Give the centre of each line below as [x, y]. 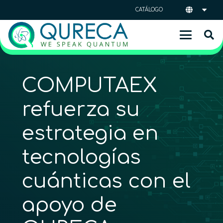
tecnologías [81, 157]
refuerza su [81, 110]
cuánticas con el [106, 181]
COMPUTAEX [90, 86]
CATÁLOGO [149, 10]
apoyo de [69, 205]
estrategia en [90, 133]
